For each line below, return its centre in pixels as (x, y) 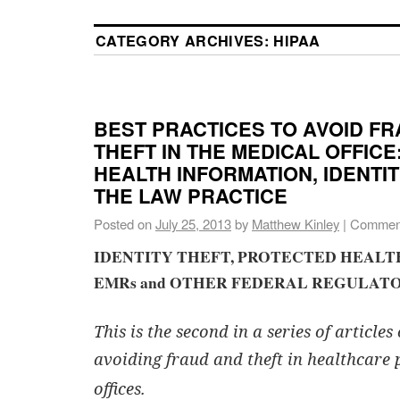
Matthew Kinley (296, 224)
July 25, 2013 (193, 224)
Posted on (123, 224)
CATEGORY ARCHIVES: (185, 40)
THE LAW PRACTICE (191, 196)
